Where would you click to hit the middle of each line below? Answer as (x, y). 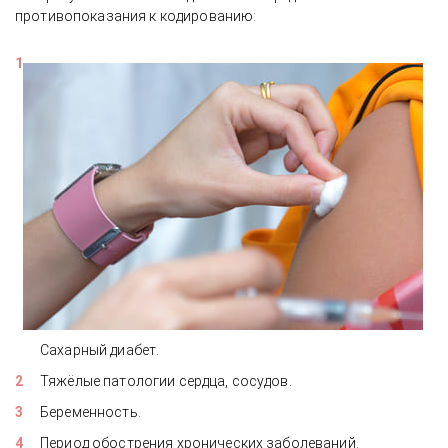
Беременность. (90, 412)
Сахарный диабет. (100, 350)
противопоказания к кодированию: (136, 16)
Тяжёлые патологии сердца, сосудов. (166, 381)
